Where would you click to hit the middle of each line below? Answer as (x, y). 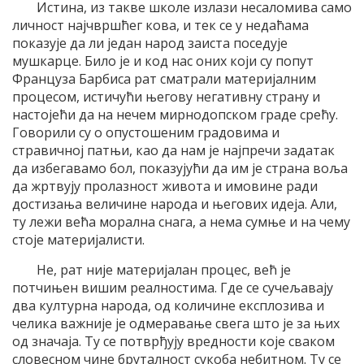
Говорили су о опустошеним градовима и (146, 132)
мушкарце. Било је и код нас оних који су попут (163, 61)
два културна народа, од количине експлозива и (168, 305)
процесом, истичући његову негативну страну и (166, 96)
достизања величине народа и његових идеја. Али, (175, 204)
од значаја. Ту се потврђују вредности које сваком (173, 341)
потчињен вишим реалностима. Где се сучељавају (173, 287)
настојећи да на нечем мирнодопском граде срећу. (175, 114)
